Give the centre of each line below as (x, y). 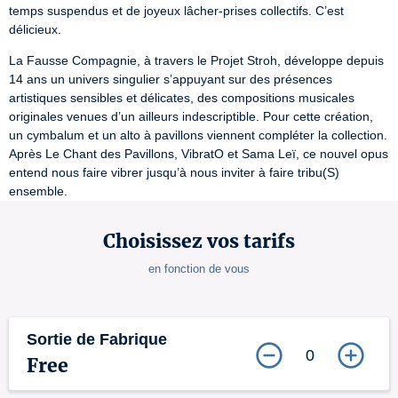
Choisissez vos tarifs (199, 241)
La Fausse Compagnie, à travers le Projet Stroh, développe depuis (196, 60)
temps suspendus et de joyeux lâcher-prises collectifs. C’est (176, 11)
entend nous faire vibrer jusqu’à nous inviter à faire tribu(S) (174, 172)
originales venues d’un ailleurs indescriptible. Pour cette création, (191, 116)
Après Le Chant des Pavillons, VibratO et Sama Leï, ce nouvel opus (199, 154)
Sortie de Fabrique (97, 339)
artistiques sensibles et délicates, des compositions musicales (182, 98)
